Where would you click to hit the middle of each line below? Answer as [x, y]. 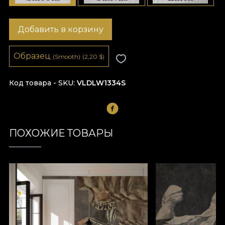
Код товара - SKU [41, 83]
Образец [33, 56]
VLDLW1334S [101, 83]
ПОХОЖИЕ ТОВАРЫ [61, 133]
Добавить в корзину [61, 29]
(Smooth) [67, 57]
